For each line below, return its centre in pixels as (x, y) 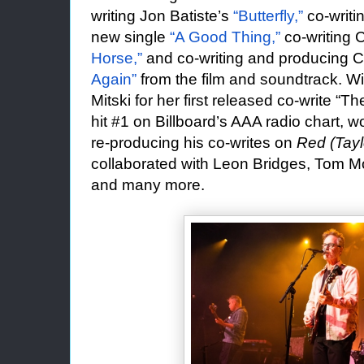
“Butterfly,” (268, 16)
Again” (114, 79)
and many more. (148, 185)
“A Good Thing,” (225, 37)
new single (130, 37)
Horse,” (117, 58)
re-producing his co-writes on (194, 143)
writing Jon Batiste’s (162, 16)
